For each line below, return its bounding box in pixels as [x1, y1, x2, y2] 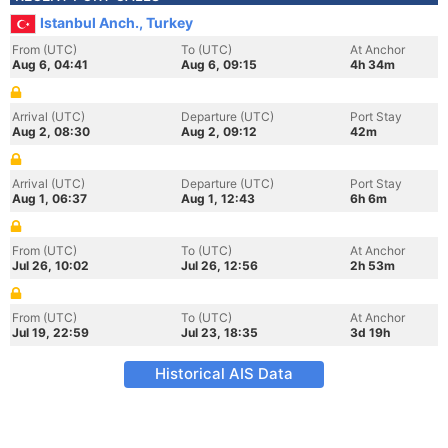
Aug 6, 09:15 [181, 57, 257, 72]
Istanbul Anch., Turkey [40, 14, 193, 31]
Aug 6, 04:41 [12, 57, 88, 72]
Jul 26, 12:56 [181, 258, 258, 273]
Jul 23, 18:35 [181, 325, 258, 340]
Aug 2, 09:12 [181, 124, 257, 139]
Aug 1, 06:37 [12, 191, 87, 206]
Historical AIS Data [155, 364, 293, 383]
